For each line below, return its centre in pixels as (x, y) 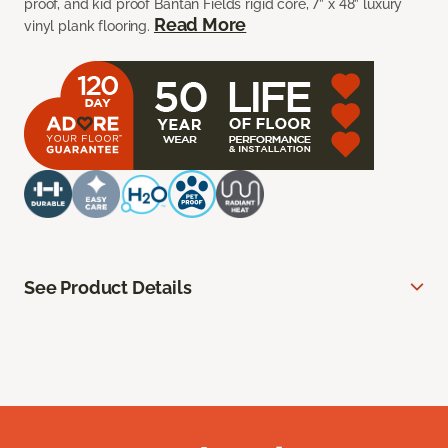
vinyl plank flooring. (89, 26)
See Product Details (108, 288)
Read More (200, 25)
